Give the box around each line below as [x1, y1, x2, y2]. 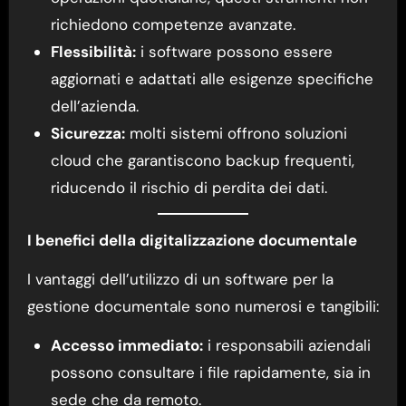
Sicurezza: [50, 122, 125, 143]
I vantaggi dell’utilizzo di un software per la [26, 268, 333, 289]
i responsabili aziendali [202, 334, 371, 355]
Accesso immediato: [50, 334, 203, 355]
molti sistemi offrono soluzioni [124, 122, 347, 143]
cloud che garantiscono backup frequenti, [50, 150, 354, 170]
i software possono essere [135, 41, 333, 62]
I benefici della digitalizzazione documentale [26, 229, 357, 250]
